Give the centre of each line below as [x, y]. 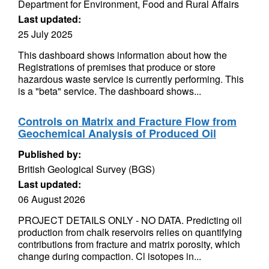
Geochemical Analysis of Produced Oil [117, 133]
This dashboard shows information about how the [122, 55]
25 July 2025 [45, 34]
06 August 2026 [52, 199]
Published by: [50, 154]
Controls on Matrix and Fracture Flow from [127, 121]
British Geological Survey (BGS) [86, 169]
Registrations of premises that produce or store [117, 67]
